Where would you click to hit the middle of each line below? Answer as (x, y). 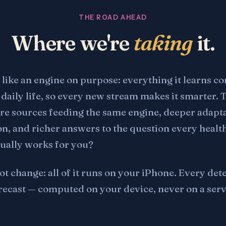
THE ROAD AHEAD (113, 17)
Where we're (72, 43)
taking (163, 43)
